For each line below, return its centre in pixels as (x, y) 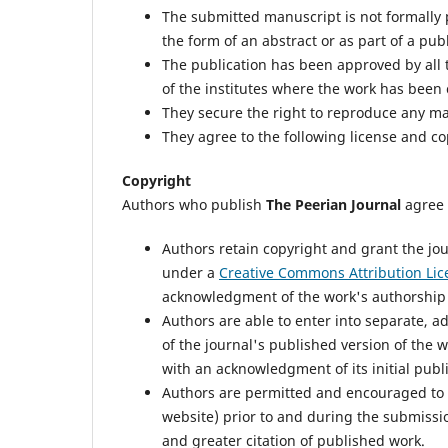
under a (190, 272)
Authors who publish (194, 204)
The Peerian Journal (333, 204)
